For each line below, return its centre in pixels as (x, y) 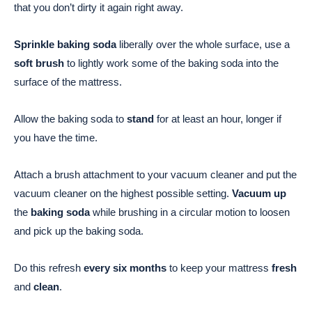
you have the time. (56, 138)
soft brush (39, 63)
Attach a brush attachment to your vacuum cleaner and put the (155, 175)
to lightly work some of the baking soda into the (171, 63)
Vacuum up (259, 194)
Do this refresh (49, 268)
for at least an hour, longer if (218, 119)
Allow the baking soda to (70, 119)
